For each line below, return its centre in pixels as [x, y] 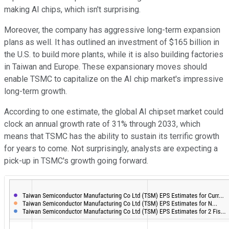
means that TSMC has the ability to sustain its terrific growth [112, 136]
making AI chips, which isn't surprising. [72, 9]
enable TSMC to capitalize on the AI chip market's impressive [114, 79]
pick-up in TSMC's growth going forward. [76, 161]
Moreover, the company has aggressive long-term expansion [112, 30]
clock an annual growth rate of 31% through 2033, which [102, 124]
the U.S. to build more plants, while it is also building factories [114, 54]
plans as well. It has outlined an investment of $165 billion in [112, 42]
